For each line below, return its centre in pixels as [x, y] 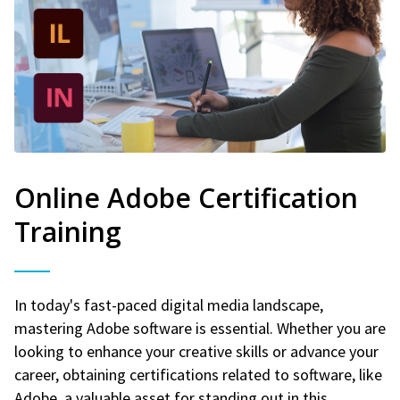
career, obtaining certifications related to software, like [198, 374]
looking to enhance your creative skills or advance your [196, 351]
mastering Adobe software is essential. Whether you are [200, 328]
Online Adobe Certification [186, 197]
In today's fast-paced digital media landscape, [169, 304]
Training [68, 231]
